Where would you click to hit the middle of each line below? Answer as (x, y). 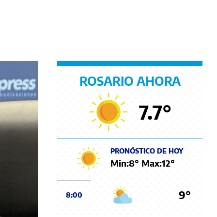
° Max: (148, 163)
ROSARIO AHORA (130, 81)
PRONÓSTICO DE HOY (147, 151)
